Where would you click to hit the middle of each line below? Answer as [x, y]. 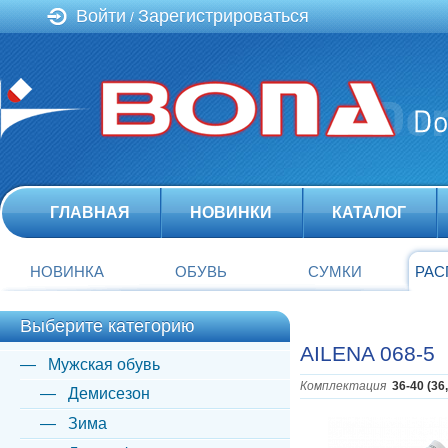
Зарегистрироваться [223, 16]
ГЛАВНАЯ [90, 212]
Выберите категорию [107, 326]
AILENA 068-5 [367, 353]
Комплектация [343, 386]
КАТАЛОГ [369, 212]
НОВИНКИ [231, 212]
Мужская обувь [104, 364]
